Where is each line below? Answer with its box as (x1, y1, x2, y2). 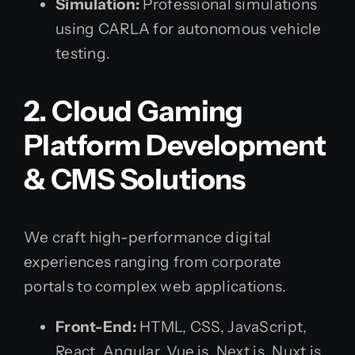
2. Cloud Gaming (24, 94, 243, 129)
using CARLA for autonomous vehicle (55, 20, 322, 39)
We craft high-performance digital (24, 228, 272, 247)
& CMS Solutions (24, 162, 246, 197)
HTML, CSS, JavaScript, (136, 318, 307, 337)
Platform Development (24, 128, 326, 163)
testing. (55, 44, 111, 63)
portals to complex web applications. (24, 277, 287, 296)
